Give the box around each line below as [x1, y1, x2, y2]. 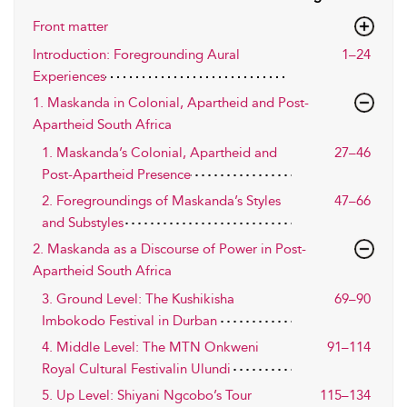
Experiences [33, 67, 105, 84]
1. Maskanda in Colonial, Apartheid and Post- [33, 94, 309, 111]
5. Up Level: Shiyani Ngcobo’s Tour [42, 386, 252, 403]
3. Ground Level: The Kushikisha [42, 290, 234, 307]
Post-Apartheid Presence [42, 165, 191, 183]
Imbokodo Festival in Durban [42, 312, 217, 329]
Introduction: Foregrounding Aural [33, 45, 240, 63]
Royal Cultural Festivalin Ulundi [42, 360, 231, 377]
